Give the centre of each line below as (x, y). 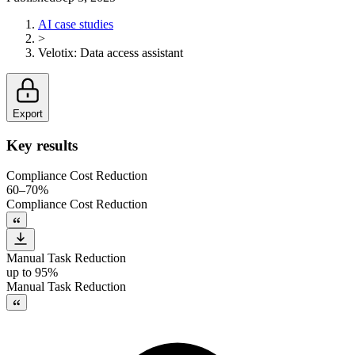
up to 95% (32, 273)
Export (28, 113)
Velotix (56, 52)
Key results (42, 145)
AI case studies (76, 24)
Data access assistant (132, 52)
